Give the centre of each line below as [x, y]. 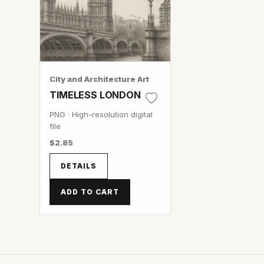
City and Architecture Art [100, 79]
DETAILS [79, 166]
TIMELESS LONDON [95, 95]
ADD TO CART [90, 192]
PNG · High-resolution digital [101, 114]
